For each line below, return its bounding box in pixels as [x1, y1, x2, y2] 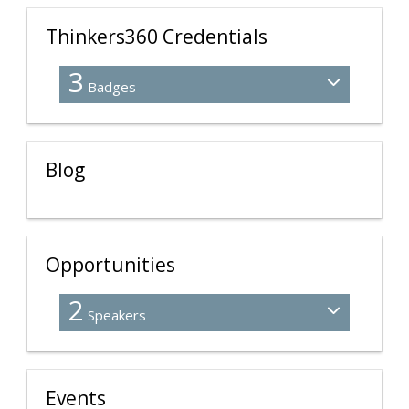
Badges [84, 78, 136, 97]
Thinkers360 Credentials [46, 24, 267, 50]
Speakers [84, 306, 146, 325]
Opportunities [46, 252, 175, 278]
